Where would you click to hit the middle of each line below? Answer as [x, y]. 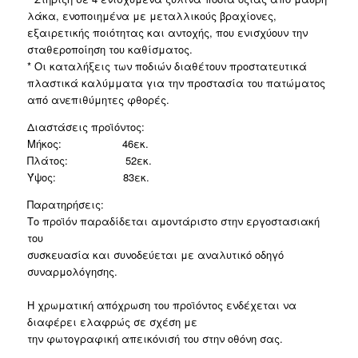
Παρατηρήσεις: [65, 205]
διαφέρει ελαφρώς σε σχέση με [112, 322]
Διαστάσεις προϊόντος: [86, 127]
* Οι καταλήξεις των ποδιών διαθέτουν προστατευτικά [167, 66]
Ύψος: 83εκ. [88, 177]
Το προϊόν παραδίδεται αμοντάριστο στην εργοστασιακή [173, 221]
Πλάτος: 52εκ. [89, 161]
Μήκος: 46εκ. [88, 144]
